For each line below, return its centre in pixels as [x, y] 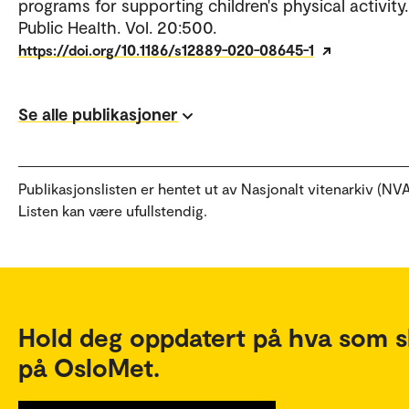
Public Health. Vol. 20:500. [117, 26]
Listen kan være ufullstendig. [113, 210]
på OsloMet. [89, 367]
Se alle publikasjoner [98, 113]
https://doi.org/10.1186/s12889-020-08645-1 [166, 49]
